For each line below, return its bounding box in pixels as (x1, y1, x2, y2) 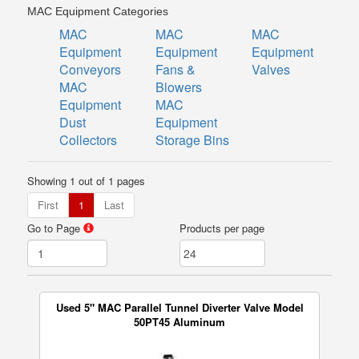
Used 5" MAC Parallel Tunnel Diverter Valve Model (55, 300, 304, 315)
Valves (251, 60, 290, 79)
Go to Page (27, 220, 84, 236)
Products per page (179, 220, 264, 236)
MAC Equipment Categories (27, 5, 169, 18)
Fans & (155, 60, 196, 79)
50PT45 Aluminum (134, 314, 225, 329)
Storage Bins (155, 131, 230, 149)
